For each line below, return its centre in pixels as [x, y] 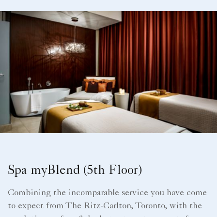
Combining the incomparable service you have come [107, 193]
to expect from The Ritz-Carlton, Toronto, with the [105, 206]
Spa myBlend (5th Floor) [75, 171]
